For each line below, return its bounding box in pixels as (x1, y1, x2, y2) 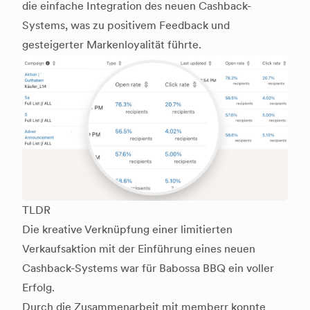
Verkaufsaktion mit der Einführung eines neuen (22, 242, 255, 256)
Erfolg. (22, 281, 55, 295)
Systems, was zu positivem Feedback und (22, 19, 230, 33)
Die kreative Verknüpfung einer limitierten (22, 223, 232, 237)
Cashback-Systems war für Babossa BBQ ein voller (22, 262, 274, 275)
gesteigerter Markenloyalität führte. (22, 38, 201, 52)
